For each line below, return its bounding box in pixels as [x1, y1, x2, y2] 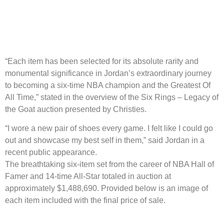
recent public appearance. [5, 148, 97, 157]
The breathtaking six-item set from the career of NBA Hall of [5, 160, 214, 169]
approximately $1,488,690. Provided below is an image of [5, 184, 208, 193]
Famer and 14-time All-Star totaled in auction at [5, 172, 171, 181]
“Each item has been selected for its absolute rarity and [5, 56, 198, 65]
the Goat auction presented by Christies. [5, 104, 146, 113]
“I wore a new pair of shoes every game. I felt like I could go [5, 124, 213, 133]
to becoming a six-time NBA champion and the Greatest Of [5, 80, 210, 89]
